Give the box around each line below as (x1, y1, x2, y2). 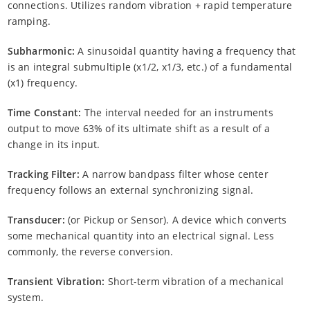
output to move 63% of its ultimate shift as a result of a (7, 121, 271, 135)
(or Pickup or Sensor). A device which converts (64, 212, 287, 226)
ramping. (7, 14, 51, 28)
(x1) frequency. (7, 75, 78, 89)
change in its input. (7, 137, 100, 151)
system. (7, 290, 44, 304)
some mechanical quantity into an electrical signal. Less (7, 228, 275, 242)
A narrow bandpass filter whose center (79, 167, 268, 181)
